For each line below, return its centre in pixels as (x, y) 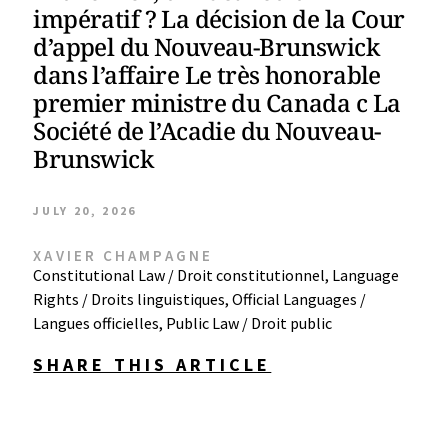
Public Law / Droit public (249, 323)
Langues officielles (96, 323)
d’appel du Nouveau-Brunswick (206, 46)
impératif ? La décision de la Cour (219, 18)
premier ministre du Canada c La (217, 102)
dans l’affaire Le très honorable (207, 74)
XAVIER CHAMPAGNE (123, 255)
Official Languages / (299, 299)
